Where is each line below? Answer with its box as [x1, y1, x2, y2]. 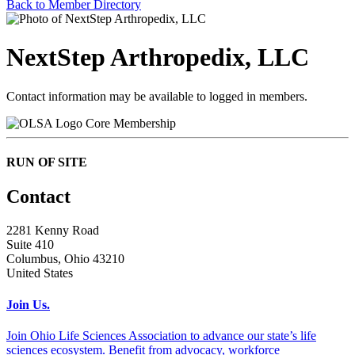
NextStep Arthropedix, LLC [6, 43, 309, 72]
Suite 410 [6, 238, 54, 252]
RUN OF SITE [6, 155, 87, 170]
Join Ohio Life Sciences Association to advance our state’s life [6, 328, 316, 342]
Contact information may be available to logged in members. [6, 89, 307, 103]
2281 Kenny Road [6, 223, 99, 238]
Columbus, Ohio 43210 [6, 252, 124, 266]
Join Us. [6, 297, 50, 311]
